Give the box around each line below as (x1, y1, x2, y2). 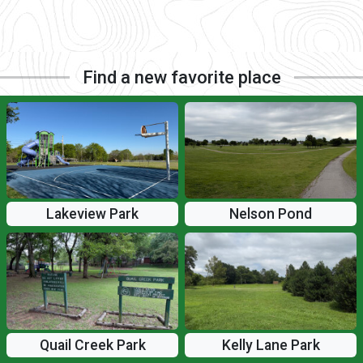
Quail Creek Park (39, 336, 146, 353)
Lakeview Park (46, 206, 139, 223)
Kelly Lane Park (221, 336, 320, 353)
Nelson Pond (229, 206, 312, 223)
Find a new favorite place (82, 66, 281, 88)
